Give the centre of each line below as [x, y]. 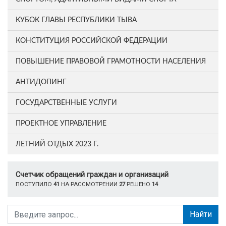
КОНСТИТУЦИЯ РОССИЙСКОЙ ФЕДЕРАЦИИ [92, 41]
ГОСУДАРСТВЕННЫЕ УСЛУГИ [66, 103]
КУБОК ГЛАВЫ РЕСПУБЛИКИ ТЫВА [76, 20]
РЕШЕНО [138, 184]
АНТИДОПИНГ [41, 82]
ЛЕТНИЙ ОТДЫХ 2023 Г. [57, 144]
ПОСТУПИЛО [35, 184]
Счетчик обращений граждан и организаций [92, 175]
